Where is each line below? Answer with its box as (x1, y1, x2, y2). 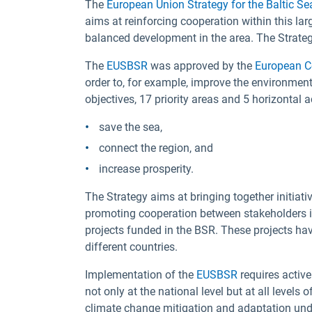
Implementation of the (85, 268, 196, 281)
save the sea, (99, 120, 162, 134)
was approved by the (148, 59, 255, 72)
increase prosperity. (99, 162, 194, 175)
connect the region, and (99, 141, 213, 155)
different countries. (85, 240, 178, 253)
